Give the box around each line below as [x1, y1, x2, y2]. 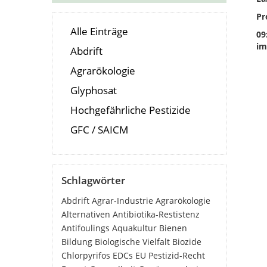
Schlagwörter [61, 173, 125, 187]
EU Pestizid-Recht [135, 250, 205, 261]
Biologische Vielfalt [95, 236, 170, 247]
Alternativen [61, 209, 110, 220]
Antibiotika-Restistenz [113, 209, 200, 220]
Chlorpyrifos [61, 250, 110, 261]
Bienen [159, 222, 187, 234]
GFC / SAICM [70, 123, 128, 136]
